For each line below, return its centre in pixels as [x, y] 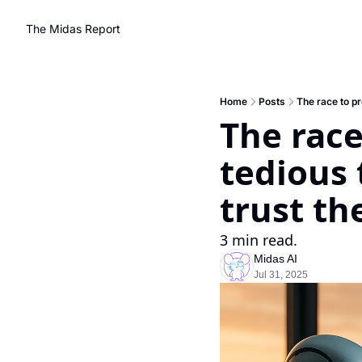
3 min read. [259, 240]
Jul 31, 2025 [281, 275]
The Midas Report [73, 29]
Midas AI [276, 259]
